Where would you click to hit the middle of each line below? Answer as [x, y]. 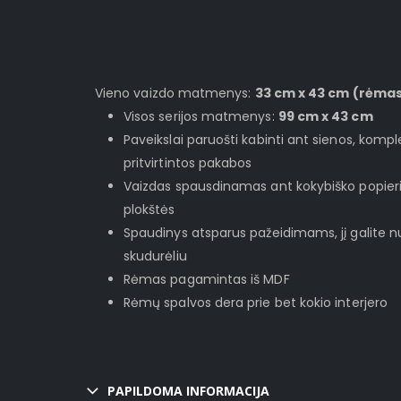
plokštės [149, 209]
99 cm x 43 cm [325, 116]
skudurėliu [155, 256]
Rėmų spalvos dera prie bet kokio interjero [256, 302]
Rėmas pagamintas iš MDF [207, 279]
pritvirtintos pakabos [188, 162]
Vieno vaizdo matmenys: [175, 93]
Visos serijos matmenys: [201, 116]
